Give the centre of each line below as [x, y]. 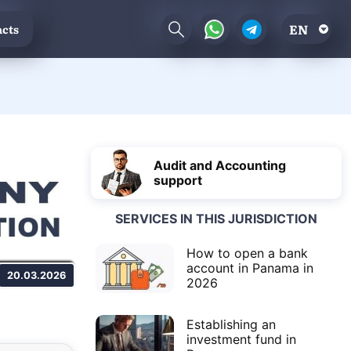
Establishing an [231, 325]
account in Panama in [250, 268]
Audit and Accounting [220, 165]
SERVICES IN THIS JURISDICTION [216, 219]
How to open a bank [247, 253]
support [178, 180]
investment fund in [241, 340]
